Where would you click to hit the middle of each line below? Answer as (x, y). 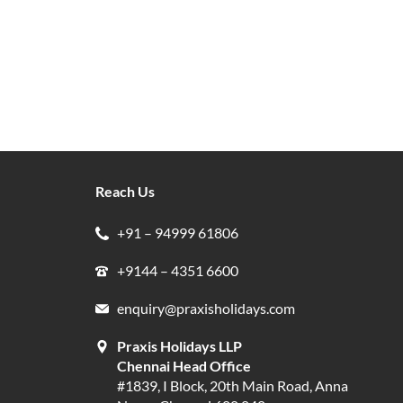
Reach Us (125, 191)
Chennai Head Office (184, 365)
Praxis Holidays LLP (179, 345)
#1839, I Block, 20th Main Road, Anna (232, 385)
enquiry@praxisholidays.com (206, 308)
